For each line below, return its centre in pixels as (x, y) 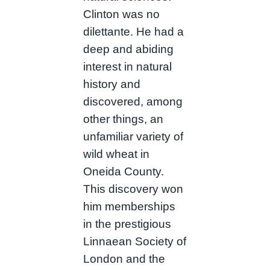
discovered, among (133, 102)
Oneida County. (123, 172)
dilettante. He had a (133, 32)
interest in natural (127, 67)
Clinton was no (121, 14)
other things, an (123, 119)
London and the (124, 259)
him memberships (129, 207)
